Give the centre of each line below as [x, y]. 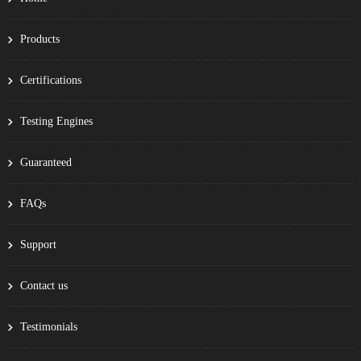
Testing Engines [56, 121]
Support [38, 244]
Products [40, 39]
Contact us [44, 285]
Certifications [51, 80]
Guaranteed [46, 162]
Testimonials [49, 326]
